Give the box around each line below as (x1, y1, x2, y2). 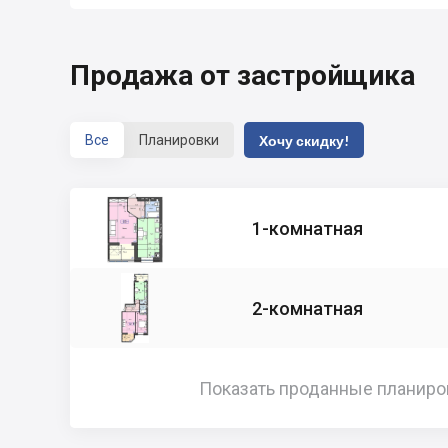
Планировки (139, 131, 219, 148)
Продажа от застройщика (70, 59, 415, 92)
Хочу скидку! (259, 131, 349, 149)
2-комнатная (251, 297, 363, 319)
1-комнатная (251, 217, 363, 239)
